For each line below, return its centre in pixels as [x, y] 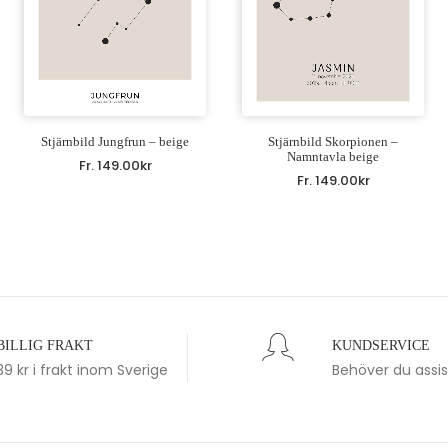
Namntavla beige [333, 156]
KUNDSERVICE [381, 345]
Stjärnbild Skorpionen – [333, 141]
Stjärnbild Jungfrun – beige [115, 141]
